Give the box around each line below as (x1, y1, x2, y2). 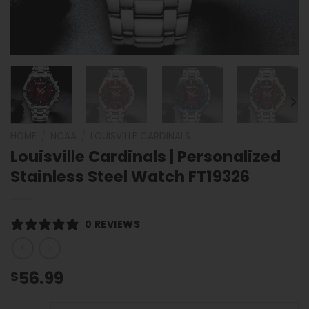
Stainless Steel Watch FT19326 (10, 165, 250, 188)
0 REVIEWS (85, 217, 141, 231)
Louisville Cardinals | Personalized (10, 145, 281, 168)
